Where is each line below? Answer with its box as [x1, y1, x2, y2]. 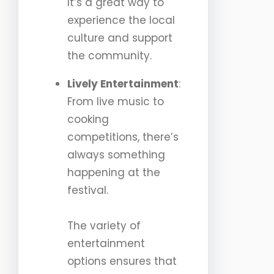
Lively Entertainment [67, 76, 179, 92]
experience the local [67, 13, 175, 28]
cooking [67, 112, 109, 127]
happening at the [67, 165, 160, 180]
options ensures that [67, 254, 177, 269]
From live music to [67, 94, 164, 109]
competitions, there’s [67, 130, 179, 145]
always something [67, 147, 165, 163]
